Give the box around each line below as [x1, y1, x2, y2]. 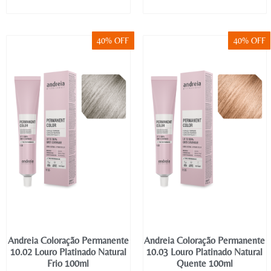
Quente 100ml [176, 258, 233, 270]
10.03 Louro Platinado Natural [146, 246, 263, 258]
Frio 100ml [47, 258, 90, 270]
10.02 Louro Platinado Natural [10, 246, 126, 258]
